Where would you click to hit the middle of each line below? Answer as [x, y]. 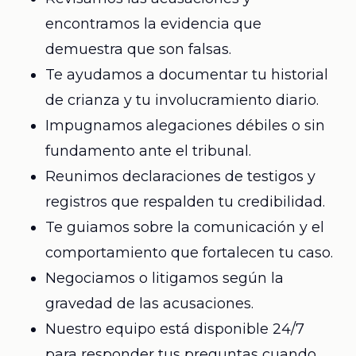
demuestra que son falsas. [138, 49]
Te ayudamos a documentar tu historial [186, 75]
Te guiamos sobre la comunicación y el [184, 227]
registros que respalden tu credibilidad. [185, 202]
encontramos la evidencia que [153, 24]
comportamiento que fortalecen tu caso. [189, 253]
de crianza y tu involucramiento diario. [182, 100]
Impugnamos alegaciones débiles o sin [185, 126]
